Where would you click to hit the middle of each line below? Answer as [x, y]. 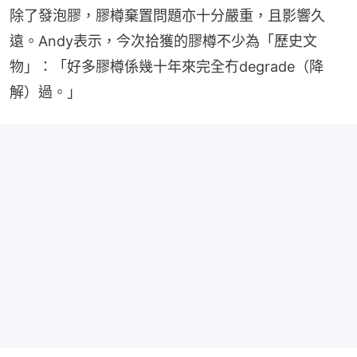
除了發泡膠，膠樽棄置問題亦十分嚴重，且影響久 [167, 15]
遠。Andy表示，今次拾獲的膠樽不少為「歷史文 [163, 41]
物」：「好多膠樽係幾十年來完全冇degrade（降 [167, 66]
